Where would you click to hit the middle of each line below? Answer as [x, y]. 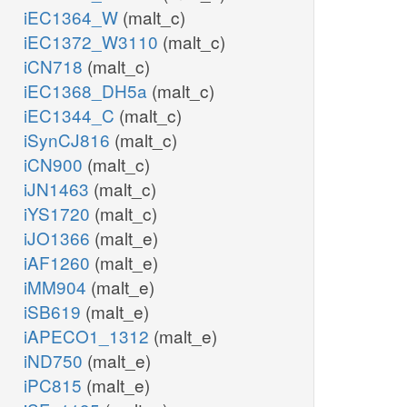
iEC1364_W [73, 17]
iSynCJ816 [69, 140]
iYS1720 [59, 213]
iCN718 [55, 66]
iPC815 [55, 385]
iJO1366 [59, 238]
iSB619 [55, 312]
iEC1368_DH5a [88, 91]
